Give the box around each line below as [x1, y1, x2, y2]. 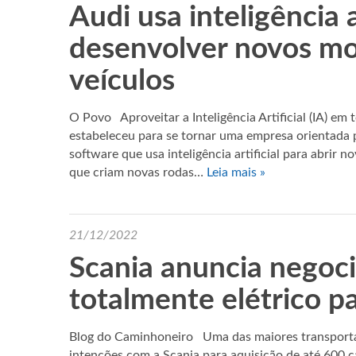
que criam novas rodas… [69, 166, 207, 179]
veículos [69, 66, 175, 95]
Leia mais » [207, 166, 265, 179]
